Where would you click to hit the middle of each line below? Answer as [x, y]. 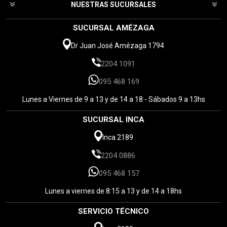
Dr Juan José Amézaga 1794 [118, 46]
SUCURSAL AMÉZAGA [113, 28]
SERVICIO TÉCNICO [113, 211]
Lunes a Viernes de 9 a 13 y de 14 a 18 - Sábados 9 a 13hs [113, 99]
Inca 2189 [118, 138]
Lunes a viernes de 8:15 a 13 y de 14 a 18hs [113, 191]
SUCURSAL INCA [113, 119]
